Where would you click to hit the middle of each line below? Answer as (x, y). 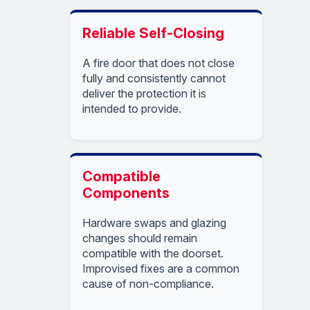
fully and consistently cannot (154, 78)
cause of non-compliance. (148, 283)
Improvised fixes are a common (161, 268)
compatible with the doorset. (153, 253)
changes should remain (140, 238)
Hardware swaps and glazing (154, 222)
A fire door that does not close (158, 63)
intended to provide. (132, 108)
